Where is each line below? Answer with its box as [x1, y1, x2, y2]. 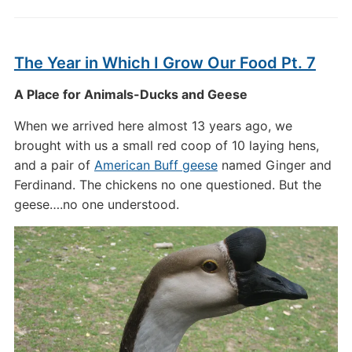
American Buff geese [93, 157, 218, 173]
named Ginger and [217, 157, 332, 173]
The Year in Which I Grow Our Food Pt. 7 [13, 53, 316, 72]
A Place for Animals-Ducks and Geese [13, 86, 247, 102]
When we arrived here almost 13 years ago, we [13, 118, 292, 134]
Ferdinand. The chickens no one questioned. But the [13, 177, 321, 192]
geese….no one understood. [13, 196, 179, 212]
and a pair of [13, 157, 94, 173]
